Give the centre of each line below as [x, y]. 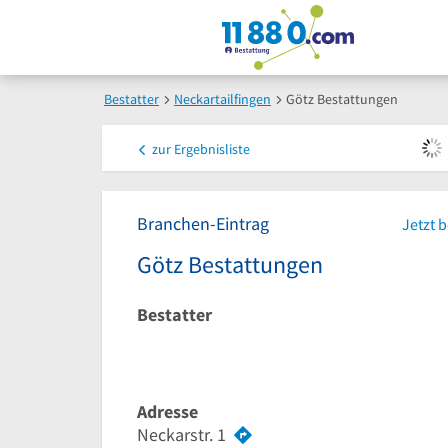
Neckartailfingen [222, 99]
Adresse [167, 412]
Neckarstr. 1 [181, 434]
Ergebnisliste [210, 149]
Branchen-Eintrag [203, 223]
